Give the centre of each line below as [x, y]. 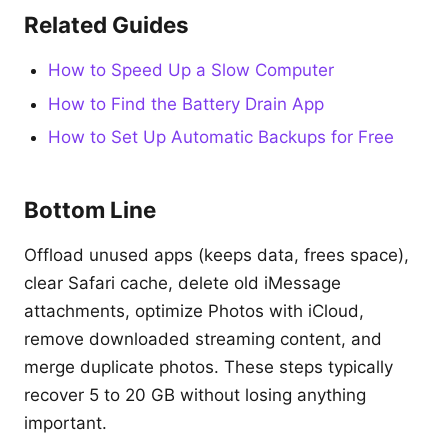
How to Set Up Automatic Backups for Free [221, 137]
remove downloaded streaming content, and [203, 339]
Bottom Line [90, 210]
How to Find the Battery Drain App [186, 103]
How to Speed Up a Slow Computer [191, 70]
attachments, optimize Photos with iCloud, [194, 311]
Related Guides [106, 24]
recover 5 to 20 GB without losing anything [195, 395]
